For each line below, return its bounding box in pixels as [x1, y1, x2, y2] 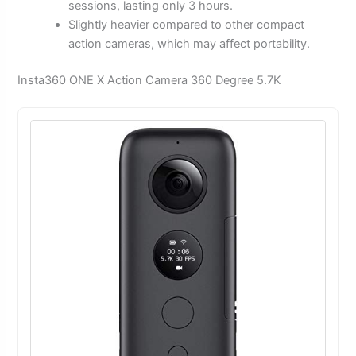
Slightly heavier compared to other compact [68, 17, 305, 33]
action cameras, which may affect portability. [68, 37, 311, 52]
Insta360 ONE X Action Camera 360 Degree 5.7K [17, 73, 282, 88]
